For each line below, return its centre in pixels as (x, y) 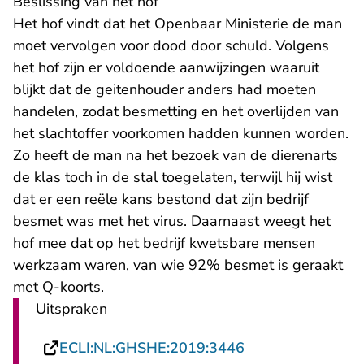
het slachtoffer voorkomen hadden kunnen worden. (181, 134)
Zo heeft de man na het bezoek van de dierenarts (175, 156)
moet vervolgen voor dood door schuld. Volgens (171, 46)
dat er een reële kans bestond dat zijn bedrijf (161, 199)
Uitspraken (71, 309)
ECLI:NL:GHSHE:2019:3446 (152, 348)
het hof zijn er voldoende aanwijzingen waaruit (166, 68)
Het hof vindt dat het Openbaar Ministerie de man (178, 24)
